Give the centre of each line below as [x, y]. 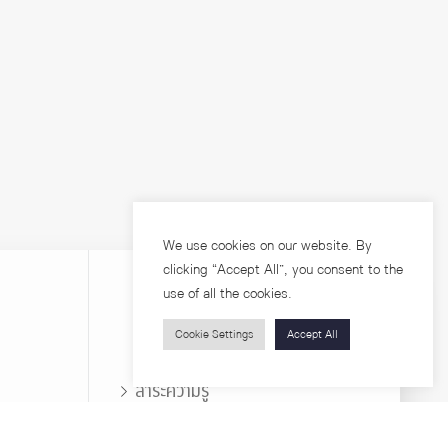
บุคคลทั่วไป [244, 353]
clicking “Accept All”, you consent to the [283, 269]
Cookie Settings [214, 334]
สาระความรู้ [172, 392]
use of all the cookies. [227, 293]
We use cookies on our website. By [267, 245]
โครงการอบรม [181, 424]
